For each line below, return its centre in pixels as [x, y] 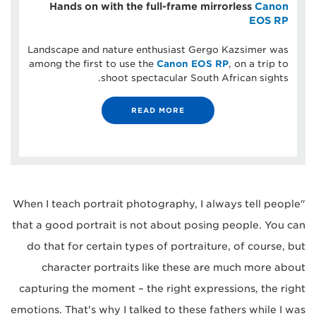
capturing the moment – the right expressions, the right [162, 289]
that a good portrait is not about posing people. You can [159, 225]
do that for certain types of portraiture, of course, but [166, 247]
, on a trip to [259, 64]
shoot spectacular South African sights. [195, 78]
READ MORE [158, 110]
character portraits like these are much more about [174, 268]
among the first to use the [93, 64]
